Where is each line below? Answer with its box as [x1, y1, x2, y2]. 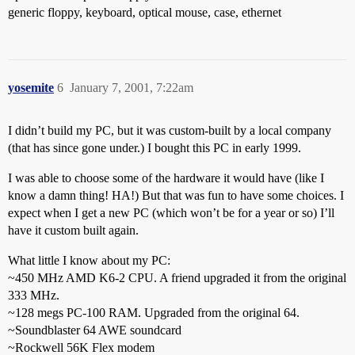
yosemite [8, 81, 54, 94]
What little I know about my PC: [8, 254, 170, 267]
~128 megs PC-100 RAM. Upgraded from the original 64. [8, 306, 300, 319]
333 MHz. [8, 288, 59, 302]
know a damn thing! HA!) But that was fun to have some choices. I [8, 189, 344, 202]
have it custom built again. [8, 223, 139, 237]
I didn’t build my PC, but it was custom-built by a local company [8, 124, 331, 137]
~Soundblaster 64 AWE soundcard [8, 323, 181, 337]
